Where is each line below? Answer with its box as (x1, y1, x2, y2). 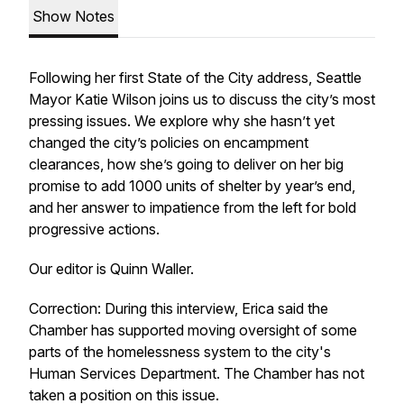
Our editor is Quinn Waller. (29, 260, 197, 278)
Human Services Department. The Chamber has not (29, 364, 364, 382)
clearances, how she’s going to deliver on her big (29, 155, 344, 173)
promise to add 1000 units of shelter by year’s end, (29, 177, 355, 195)
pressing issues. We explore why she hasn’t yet (29, 112, 335, 130)
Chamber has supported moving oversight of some (29, 321, 357, 339)
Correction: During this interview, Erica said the (29, 299, 328, 317)
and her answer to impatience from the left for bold (29, 198, 356, 216)
